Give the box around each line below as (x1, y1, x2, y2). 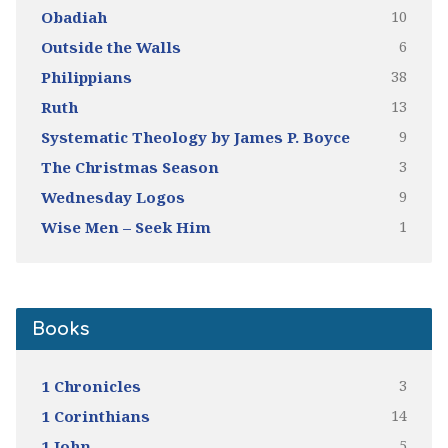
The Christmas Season (40, 157, 219, 177)
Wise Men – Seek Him (40, 217, 211, 237)
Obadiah (40, 7, 107, 27)
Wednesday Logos (40, 187, 185, 207)
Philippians (40, 67, 132, 87)
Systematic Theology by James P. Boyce (40, 127, 350, 147)
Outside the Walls (40, 37, 181, 57)
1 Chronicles (40, 376, 141, 396)
